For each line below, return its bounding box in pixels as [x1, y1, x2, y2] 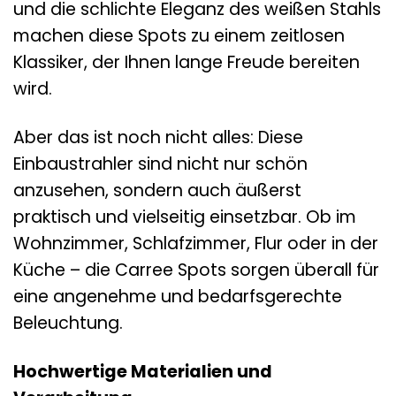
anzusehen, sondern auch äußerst [13, 178, 301, 202]
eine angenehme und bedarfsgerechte [13, 284, 342, 308]
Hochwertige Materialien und [13, 359, 272, 384]
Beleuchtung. [13, 310, 123, 335]
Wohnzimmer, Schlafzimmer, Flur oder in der [13, 231, 378, 255]
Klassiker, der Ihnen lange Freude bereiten [13, 49, 360, 74]
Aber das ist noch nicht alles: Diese [13, 125, 303, 149]
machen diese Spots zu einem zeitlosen [13, 23, 345, 48]
